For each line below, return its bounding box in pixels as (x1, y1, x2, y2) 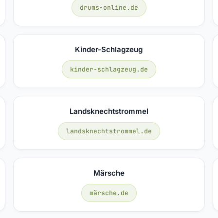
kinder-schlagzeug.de (70, 65, 148, 73)
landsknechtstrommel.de (66, 127, 152, 135)
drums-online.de (79, 3, 138, 12)
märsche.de (89, 188, 128, 197)
